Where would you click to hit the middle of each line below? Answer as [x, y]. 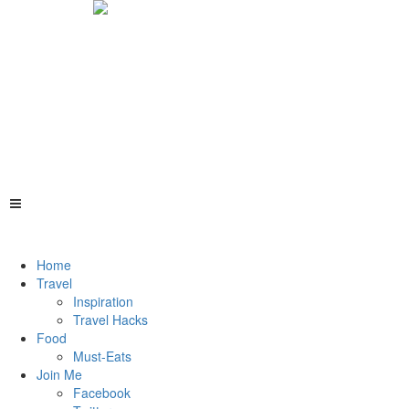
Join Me [59, 374]
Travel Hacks [110, 320]
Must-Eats [102, 356]
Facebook [102, 393]
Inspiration [103, 301]
